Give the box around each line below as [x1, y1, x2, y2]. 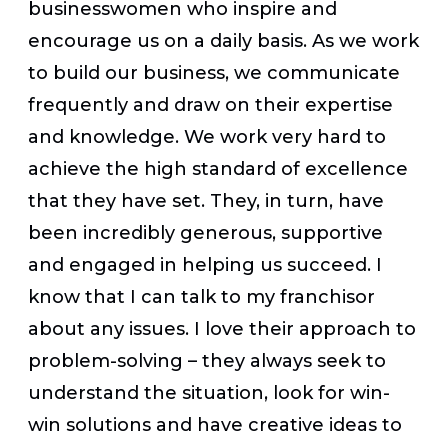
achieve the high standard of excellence [28, 157, 408, 180]
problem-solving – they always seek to [28, 349, 386, 372]
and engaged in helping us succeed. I [28, 253, 382, 276]
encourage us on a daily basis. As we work [28, 29, 419, 52]
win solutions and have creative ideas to [28, 413, 402, 436]
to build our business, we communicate [28, 61, 400, 84]
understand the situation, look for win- [28, 381, 390, 404]
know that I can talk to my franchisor [28, 285, 375, 308]
